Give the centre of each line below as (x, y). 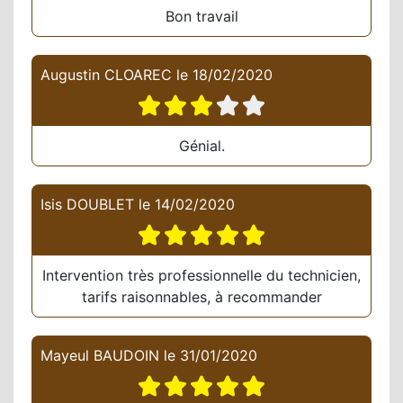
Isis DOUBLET (87, 205)
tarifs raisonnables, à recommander (201, 297)
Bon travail (201, 17)
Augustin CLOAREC (106, 75)
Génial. (201, 146)
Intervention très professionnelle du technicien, (201, 276)
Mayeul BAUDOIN (100, 356)
